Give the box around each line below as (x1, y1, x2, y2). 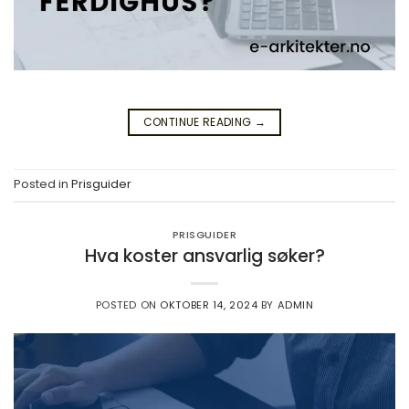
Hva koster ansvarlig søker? (84, 243, 325, 268)
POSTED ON (95, 297, 161, 312)
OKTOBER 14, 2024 (160, 297, 258, 312)
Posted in (14, 176, 71, 193)
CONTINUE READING (142, 114, 255, 130)
